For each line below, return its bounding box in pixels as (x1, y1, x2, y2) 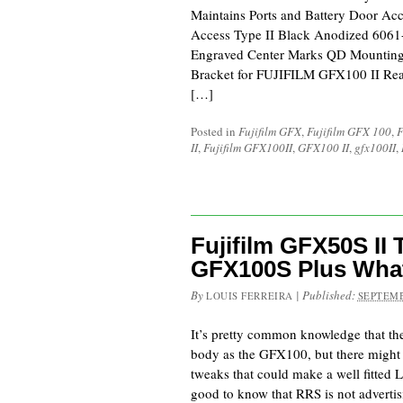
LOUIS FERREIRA (206, 289, 293, 302)
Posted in (191, 123, 238, 139)
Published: (301, 287, 358, 303)
